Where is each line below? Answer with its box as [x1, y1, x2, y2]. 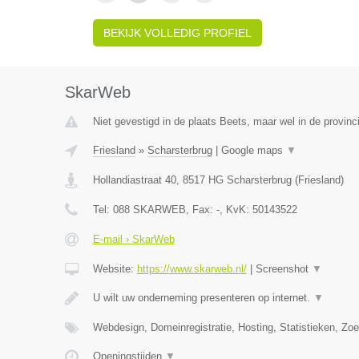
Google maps [220, 144, 286, 156]
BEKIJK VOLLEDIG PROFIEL [103, 26, 252, 39]
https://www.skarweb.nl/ [136, 263, 247, 275]
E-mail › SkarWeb [92, 233, 175, 245]
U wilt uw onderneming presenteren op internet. [92, 292, 313, 304]
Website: [92, 263, 137, 275]
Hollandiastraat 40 [92, 174, 176, 186]
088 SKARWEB [112, 204, 186, 216]
